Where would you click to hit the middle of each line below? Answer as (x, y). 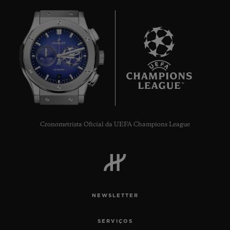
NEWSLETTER (115, 195)
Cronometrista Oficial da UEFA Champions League (115, 124)
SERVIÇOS (115, 221)
